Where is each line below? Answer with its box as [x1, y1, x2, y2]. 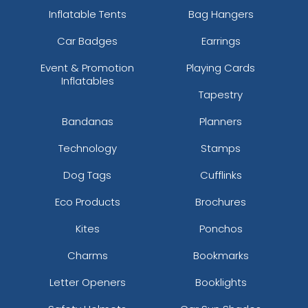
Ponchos [199, 221, 243, 236]
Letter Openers [49, 274, 126, 289]
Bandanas [61, 113, 113, 129]
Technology [58, 140, 117, 155]
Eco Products [54, 194, 120, 209]
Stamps [201, 140, 241, 155]
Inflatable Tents [48, 6, 126, 21]
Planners [199, 113, 242, 129]
